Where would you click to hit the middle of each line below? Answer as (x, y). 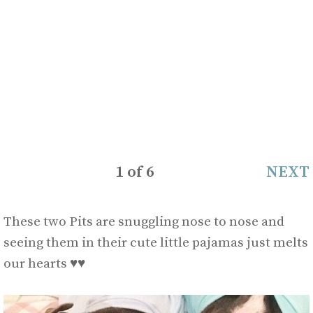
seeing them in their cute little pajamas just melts (156, 243)
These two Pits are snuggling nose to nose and (144, 222)
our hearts (37, 264)
